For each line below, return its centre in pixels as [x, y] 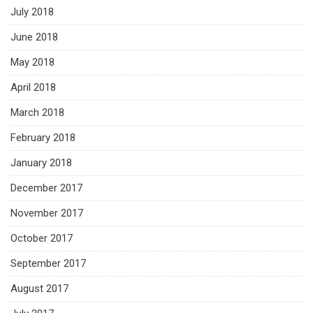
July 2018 [32, 12]
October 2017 [42, 238]
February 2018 [43, 137]
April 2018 [33, 87]
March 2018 [37, 112]
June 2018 [34, 37]
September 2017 [48, 263]
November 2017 [47, 213]
